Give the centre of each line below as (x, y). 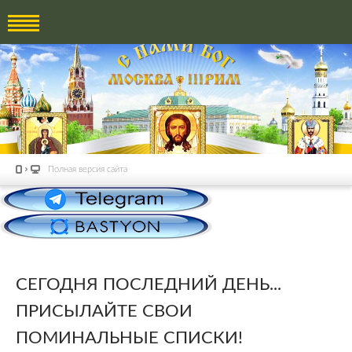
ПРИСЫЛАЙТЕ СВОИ (104, 311)
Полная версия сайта (88, 169)
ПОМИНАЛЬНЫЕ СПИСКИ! (129, 337)
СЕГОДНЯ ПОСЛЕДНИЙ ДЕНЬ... (148, 284)
